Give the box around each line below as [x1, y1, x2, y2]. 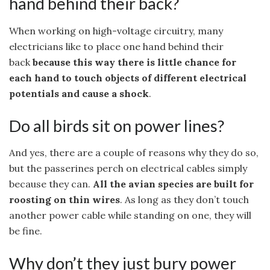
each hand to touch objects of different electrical [9, 71, 246, 84]
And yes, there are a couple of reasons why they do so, [9, 146, 259, 159]
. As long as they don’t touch [120, 193, 249, 206]
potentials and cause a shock [9, 87, 149, 99]
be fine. [9, 225, 42, 237]
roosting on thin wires [9, 193, 120, 206]
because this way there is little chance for [33, 55, 236, 68]
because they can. [9, 178, 93, 190]
